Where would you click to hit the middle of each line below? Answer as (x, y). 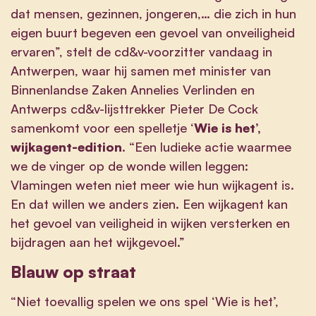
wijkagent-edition (66, 146)
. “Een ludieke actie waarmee (207, 146)
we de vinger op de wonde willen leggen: (129, 165)
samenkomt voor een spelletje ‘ (102, 127)
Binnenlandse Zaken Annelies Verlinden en (133, 89)
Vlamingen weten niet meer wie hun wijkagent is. (152, 184)
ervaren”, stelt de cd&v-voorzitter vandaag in (141, 51)
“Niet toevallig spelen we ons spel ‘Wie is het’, (145, 301)
